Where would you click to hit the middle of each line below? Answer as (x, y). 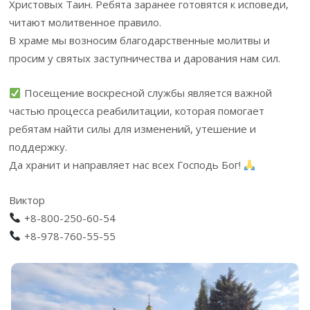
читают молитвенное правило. (85, 22)
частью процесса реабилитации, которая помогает (137, 111)
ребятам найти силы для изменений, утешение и (133, 129)
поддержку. (38, 147)
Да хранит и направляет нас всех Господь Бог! (127, 165)
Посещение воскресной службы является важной (146, 93)
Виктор (27, 200)
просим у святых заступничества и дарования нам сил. (145, 58)
